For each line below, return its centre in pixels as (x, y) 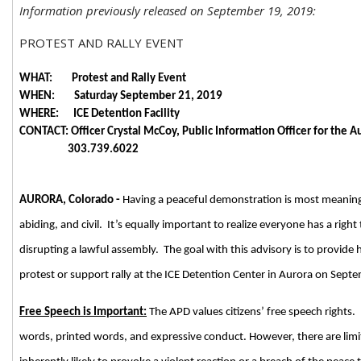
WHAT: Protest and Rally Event (103, 78)
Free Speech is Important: (83, 312)
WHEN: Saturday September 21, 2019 (121, 96)
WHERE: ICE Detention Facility (100, 114)
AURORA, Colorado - (70, 200)
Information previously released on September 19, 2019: (168, 10)
